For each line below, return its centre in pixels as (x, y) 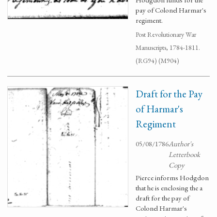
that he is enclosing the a (169, 188)
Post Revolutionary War (166, 34)
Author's (181, 144)
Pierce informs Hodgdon (172, 178)
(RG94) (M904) (157, 61)
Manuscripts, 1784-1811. (168, 47)
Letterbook (184, 154)
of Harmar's (159, 109)
